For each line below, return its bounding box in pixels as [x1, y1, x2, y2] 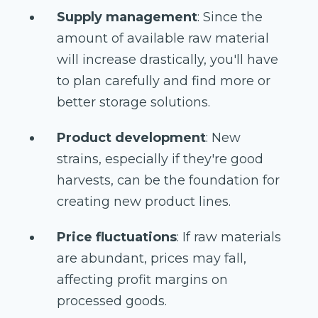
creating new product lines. [57, 194, 231, 210]
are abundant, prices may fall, [57, 251, 246, 267]
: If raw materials [177, 229, 281, 246]
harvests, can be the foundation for [57, 172, 280, 189]
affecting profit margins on [57, 272, 228, 288]
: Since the [197, 9, 263, 26]
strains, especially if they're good [57, 151, 263, 168]
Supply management [57, 9, 197, 26]
